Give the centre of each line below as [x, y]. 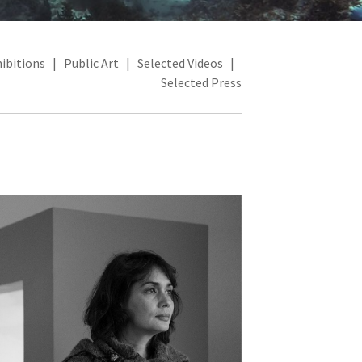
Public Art [91, 63]
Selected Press [201, 82]
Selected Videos [180, 63]
